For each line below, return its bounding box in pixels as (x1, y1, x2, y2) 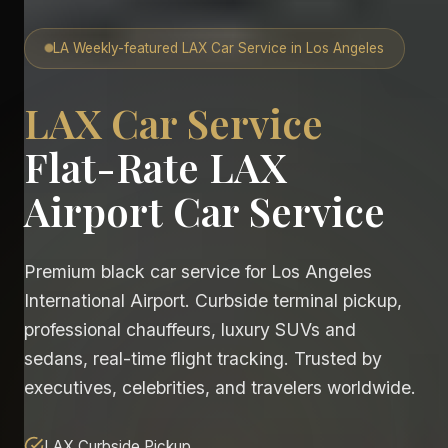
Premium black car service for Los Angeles (24, 260, 372, 282)
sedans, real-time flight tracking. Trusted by (24, 347, 382, 369)
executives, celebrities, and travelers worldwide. (24, 376, 416, 398)
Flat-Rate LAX (24, 139, 286, 193)
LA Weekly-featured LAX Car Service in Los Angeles (53, 39, 384, 56)
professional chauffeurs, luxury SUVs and (24, 318, 356, 340)
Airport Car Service (24, 183, 385, 237)
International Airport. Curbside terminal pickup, (24, 289, 402, 311)
